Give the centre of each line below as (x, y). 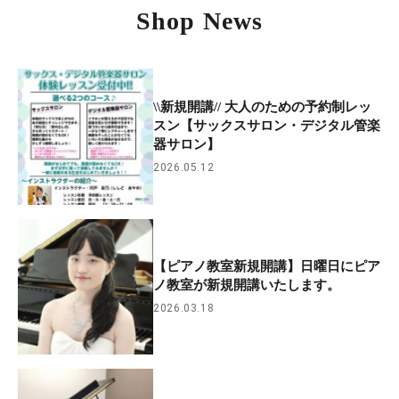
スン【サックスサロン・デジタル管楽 (267, 126)
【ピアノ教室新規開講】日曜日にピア (267, 267)
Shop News (199, 21)
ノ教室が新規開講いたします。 (247, 285)
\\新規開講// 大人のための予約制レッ (263, 107)
